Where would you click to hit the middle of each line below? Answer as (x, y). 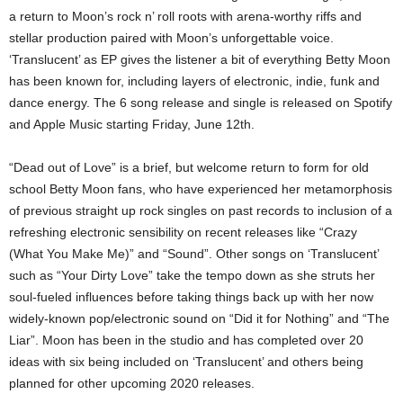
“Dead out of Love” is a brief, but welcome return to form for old (189, 167)
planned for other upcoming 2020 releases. (132, 383)
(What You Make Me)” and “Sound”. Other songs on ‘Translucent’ (194, 254)
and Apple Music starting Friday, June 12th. (132, 124)
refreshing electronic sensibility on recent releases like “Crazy (183, 232)
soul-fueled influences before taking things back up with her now (191, 297)
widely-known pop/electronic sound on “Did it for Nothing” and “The (199, 318)
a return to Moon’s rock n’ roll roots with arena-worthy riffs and (185, 16)
